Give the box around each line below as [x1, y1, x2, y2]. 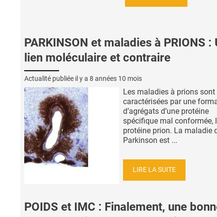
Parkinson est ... [123, 136, 177, 145]
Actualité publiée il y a [24, 75, 90, 83]
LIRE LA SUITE [133, 165, 176, 174]
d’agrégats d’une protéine [123, 107, 209, 116]
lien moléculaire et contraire [24, 51, 170, 65]
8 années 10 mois [90, 75, 142, 83]
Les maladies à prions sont [123, 87, 215, 97]
